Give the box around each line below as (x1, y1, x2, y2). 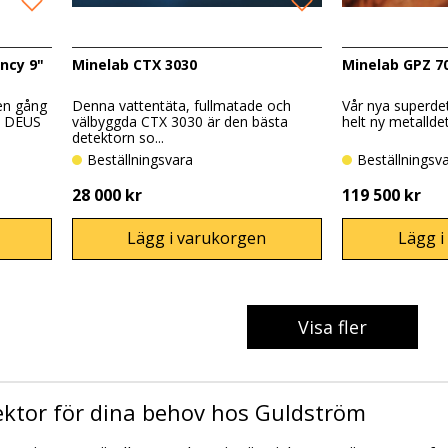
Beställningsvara (96, 150, 193, 170)
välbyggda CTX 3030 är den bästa (71, 112, 288, 132)
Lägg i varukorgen (127, 227, 267, 250)
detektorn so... (71, 128, 164, 148)
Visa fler (297, 315, 367, 340)
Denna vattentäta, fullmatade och (71, 96, 291, 116)
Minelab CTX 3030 (71, 54, 197, 74)
